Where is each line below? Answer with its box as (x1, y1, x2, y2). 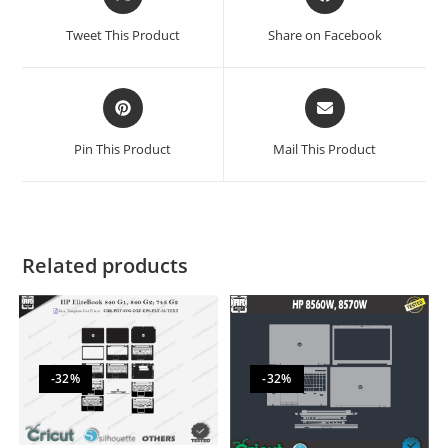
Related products (22, 252, 189, 280)
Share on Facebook (267, 26, 382, 45)
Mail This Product (273, 140, 377, 159)
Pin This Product (74, 140, 172, 159)
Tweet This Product (65, 26, 180, 45)
